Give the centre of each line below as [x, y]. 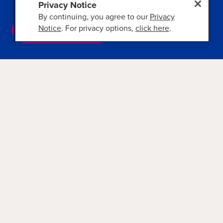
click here [152, 28]
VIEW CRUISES [62, 30]
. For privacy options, [98, 28]
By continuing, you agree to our [94, 17]
